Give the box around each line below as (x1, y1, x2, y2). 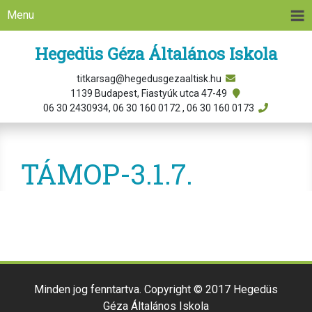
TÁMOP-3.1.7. (21, 155, 193, 192)
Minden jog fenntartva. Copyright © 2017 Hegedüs (34, 283, 278, 296)
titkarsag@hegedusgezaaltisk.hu (76, 73, 224, 84)
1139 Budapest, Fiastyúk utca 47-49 (70, 88, 229, 99)
